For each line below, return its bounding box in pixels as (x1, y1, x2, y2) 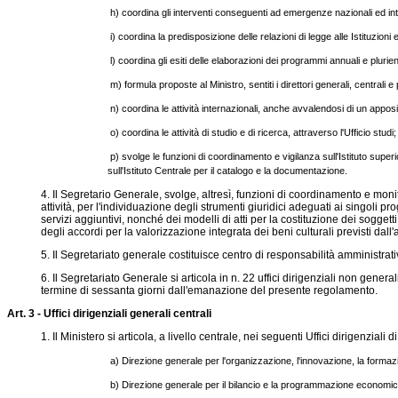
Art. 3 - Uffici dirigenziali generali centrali (7, 307, 211, 320)
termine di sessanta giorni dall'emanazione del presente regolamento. (40, 284, 378, 297)
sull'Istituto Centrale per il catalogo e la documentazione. (107, 165, 348, 176)
